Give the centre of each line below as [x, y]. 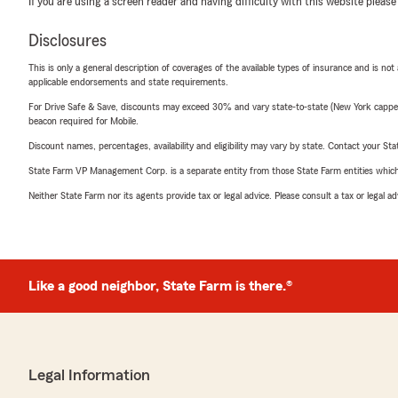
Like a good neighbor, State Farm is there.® [160, 286]
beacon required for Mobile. [84, 121]
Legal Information [89, 375]
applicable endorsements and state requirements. [128, 82]
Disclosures [68, 41]
